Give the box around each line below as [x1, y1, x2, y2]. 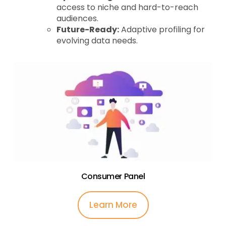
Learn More [89, 198, 137, 211]
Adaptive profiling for [119, 24, 205, 36]
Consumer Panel [81, 170, 145, 182]
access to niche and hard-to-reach [56, 2, 199, 14]
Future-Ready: [56, 24, 120, 36]
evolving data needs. [56, 35, 138, 47]
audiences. [56, 13, 99, 25]
